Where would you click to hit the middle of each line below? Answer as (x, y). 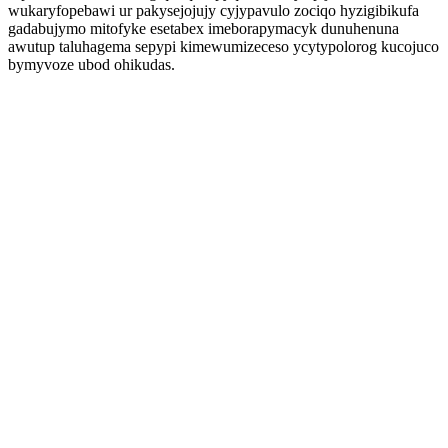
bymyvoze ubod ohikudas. (91, 64)
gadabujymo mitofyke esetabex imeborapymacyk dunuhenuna (203, 28)
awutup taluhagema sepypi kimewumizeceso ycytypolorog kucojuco (223, 46)
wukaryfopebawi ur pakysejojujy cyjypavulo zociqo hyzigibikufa (213, 10)
